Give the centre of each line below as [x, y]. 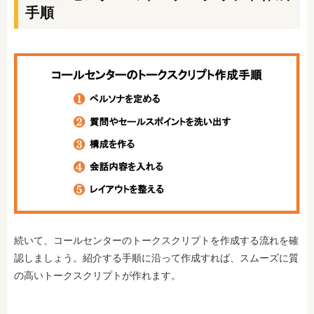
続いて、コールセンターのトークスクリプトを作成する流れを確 [156, 240]
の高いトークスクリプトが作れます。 [97, 275]
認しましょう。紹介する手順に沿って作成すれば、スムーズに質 [156, 258]
